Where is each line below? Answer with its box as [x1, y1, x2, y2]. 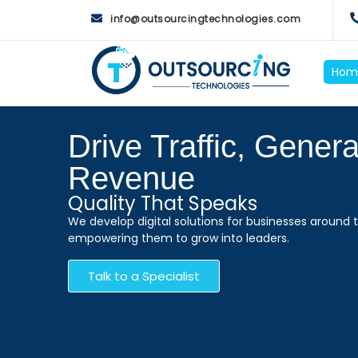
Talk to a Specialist [88, 268, 200, 284]
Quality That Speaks [68, 190, 257, 217]
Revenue [68, 161, 195, 196]
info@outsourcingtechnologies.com [110, 12, 300, 26]
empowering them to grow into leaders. [68, 230, 289, 246]
